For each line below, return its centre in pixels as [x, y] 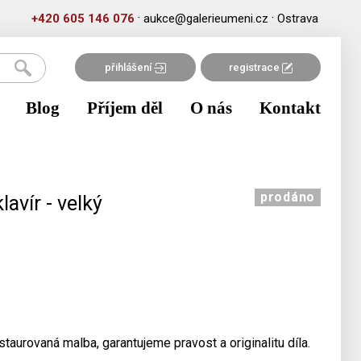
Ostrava [298, 19]
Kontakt [290, 108]
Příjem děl [125, 108]
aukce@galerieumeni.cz [206, 19]
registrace [255, 67]
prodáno [288, 197]
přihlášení [129, 67]
